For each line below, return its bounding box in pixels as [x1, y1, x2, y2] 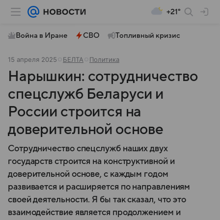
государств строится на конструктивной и [8, 157, 175, 166]
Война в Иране [16, 31, 67, 39]
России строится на [8, 104, 142, 120]
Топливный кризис [115, 31, 180, 39]
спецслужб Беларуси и [8, 86, 164, 102]
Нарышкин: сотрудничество [8, 68, 198, 84]
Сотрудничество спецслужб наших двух [8, 144, 168, 153]
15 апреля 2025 [8, 55, 57, 63]
